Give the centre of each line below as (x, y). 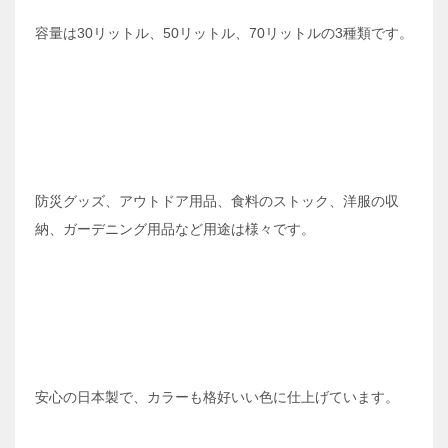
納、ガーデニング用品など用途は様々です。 (175, 229)
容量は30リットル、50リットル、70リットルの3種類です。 (224, 33)
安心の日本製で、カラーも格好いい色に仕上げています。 (217, 397)
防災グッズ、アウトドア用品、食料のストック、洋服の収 (217, 201)
